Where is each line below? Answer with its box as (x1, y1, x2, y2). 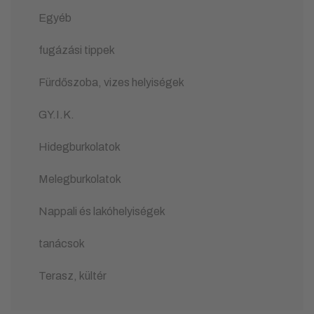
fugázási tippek (39, 44, 115, 57)
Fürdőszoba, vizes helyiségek (39, 76, 184, 89)
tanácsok (39, 238, 85, 250)
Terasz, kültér (39, 270, 107, 282)
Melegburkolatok (39, 173, 121, 186)
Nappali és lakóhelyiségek (39, 205, 165, 218)
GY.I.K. (39, 109, 74, 121)
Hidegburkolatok (39, 141, 121, 153)
